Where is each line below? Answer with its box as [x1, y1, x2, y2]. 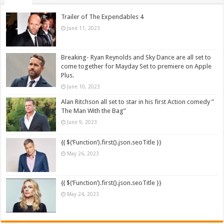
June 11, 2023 [67, 24, 100, 31]
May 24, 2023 [67, 191, 99, 197]
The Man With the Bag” [61, 106, 126, 114]
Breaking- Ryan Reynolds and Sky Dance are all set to [61, 53, 211, 61]
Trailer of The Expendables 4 [61, 12, 144, 20]
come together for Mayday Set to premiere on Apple [61, 62, 212, 70]
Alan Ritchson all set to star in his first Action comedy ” [61, 97, 214, 105]
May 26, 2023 [67, 150, 99, 157]
